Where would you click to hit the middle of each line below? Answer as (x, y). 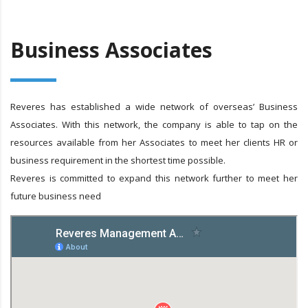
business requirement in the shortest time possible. (118, 160)
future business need (56, 196)
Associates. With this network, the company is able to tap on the (154, 124)
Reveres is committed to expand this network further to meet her (154, 178)
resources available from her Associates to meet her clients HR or (154, 142)
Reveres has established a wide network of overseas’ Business (154, 106)
